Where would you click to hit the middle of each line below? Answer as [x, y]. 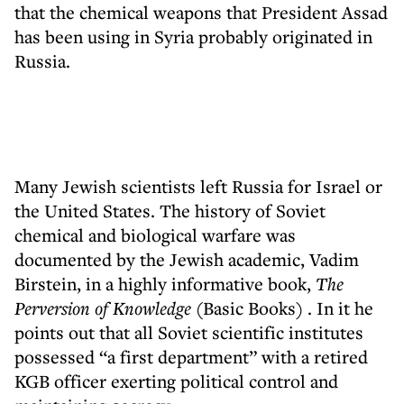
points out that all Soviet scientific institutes [189, 332]
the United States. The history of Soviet [170, 211]
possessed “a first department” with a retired [191, 357]
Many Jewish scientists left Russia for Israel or [198, 186]
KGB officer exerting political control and [176, 381]
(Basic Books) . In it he [282, 308]
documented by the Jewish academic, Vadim [187, 259]
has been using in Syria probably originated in [193, 37]
